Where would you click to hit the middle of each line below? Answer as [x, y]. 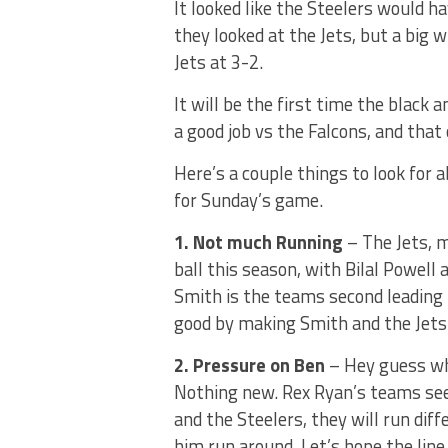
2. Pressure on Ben [249, 365]
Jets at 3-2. [218, 62]
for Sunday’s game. [248, 200]
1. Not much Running [258, 242]
